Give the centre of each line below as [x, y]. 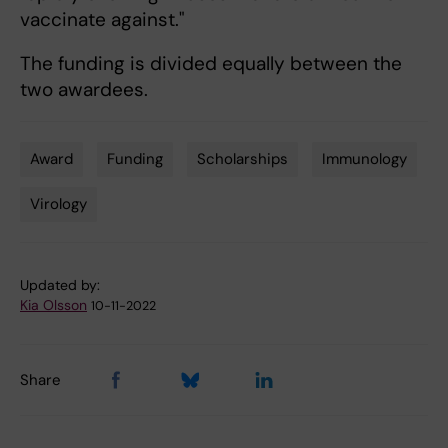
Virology [58, 204]
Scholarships [242, 159]
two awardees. [84, 90]
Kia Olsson [53, 305]
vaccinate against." [102, 20]
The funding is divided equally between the [211, 64]
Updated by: [60, 285]
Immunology [364, 159]
